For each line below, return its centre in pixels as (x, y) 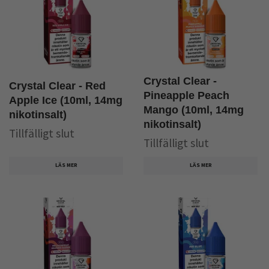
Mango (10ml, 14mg (194, 110)
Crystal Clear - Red (57, 86)
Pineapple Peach (186, 96)
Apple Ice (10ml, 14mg (66, 101)
